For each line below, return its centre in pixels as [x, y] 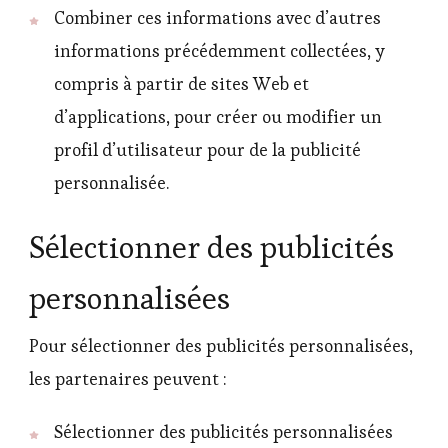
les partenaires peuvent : [128, 379]
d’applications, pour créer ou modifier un [218, 117]
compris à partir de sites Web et [181, 84]
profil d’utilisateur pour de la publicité [207, 150]
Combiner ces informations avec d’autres [217, 18]
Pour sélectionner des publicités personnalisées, [221, 346]
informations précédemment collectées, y [219, 51]
